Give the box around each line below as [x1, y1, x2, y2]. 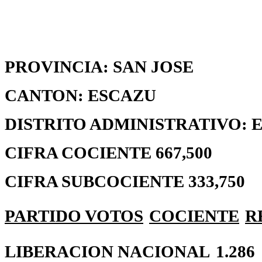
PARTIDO [5, 206, 85, 225]
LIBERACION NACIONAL [5, 242, 210, 261]
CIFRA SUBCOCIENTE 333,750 [5, 172, 249, 191]
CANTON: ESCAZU [5, 86, 156, 105]
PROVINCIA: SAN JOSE [5, 57, 194, 76]
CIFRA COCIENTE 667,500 [5, 143, 212, 162]
